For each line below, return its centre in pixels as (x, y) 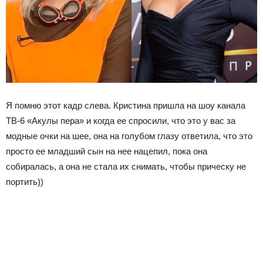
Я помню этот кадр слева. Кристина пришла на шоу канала (126, 106)
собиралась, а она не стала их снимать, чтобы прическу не (126, 167)
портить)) (25, 182)
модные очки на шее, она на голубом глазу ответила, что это (129, 136)
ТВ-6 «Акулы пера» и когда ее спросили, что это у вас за (121, 121)
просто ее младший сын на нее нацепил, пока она (107, 151)
